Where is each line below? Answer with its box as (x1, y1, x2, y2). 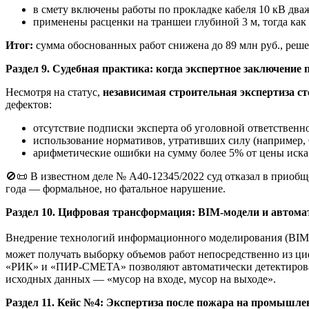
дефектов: (6, 98, 52, 110)
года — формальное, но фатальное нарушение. (6, 182, 226, 195)
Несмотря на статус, (6, 86, 103, 98)
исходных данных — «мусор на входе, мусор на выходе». (6, 272, 276, 285)
